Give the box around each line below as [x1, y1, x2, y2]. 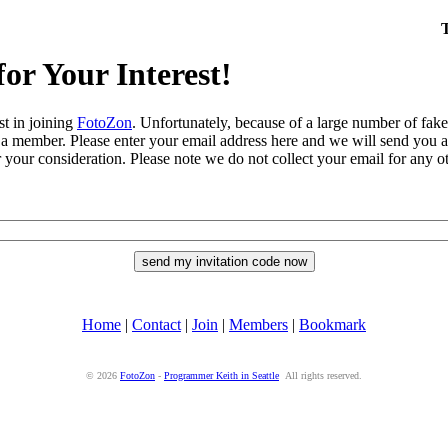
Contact [132, 316, 181, 333]
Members [229, 316, 288, 333]
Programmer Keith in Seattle [164, 370, 279, 381]
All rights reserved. [279, 370, 362, 381]
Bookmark [299, 316, 366, 333]
